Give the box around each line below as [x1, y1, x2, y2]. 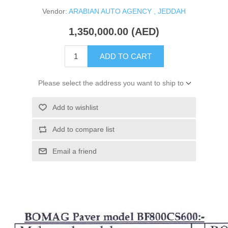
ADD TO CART [99, 52, 152, 61]
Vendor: [42, 7, 67, 16]
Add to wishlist [52, 103, 98, 112]
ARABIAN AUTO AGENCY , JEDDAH [69, 7, 186, 16]
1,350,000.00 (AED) [69, 26, 159, 38]
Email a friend [52, 147, 97, 156]
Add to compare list [52, 125, 115, 134]
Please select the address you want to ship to [38, 79, 184, 88]
